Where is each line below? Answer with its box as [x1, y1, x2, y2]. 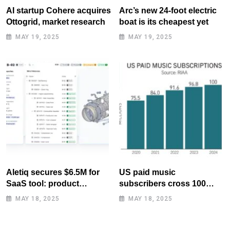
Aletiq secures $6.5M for [6, 167, 100, 177]
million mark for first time [119, 190, 215, 199]
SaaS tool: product [6, 179, 79, 188]
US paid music [119, 167, 176, 177]
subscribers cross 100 [119, 179, 206, 188]
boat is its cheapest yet [119, 17, 208, 26]
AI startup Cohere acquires [6, 6, 111, 15]
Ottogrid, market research [6, 17, 105, 26]
